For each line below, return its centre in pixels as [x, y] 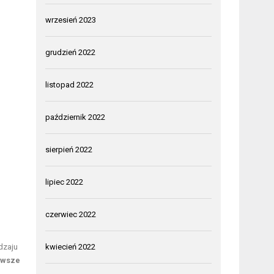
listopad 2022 [70, 84]
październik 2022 [76, 117]
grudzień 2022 [71, 52]
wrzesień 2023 [71, 20]
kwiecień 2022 [71, 246]
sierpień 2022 [69, 149]
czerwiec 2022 [71, 214]
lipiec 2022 [65, 182]
